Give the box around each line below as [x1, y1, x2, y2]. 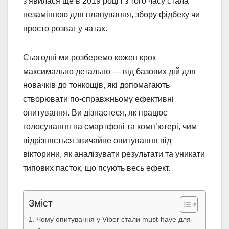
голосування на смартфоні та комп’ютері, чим [23, 122, 197, 131]
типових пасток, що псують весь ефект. [23, 163, 170, 172]
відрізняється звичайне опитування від [23, 135, 171, 145]
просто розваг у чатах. [23, 24, 107, 33]
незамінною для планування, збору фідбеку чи [23, 10, 200, 19]
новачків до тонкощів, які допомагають [23, 80, 170, 89]
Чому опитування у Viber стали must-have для [36, 215, 191, 223]
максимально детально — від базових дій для [23, 66, 196, 76]
